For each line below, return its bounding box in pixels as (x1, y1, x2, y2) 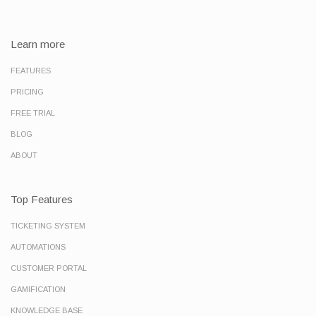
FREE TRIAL (11, 109, 55, 117)
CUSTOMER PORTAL (11, 264, 87, 272)
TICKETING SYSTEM (11, 221, 85, 230)
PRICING (11, 87, 44, 96)
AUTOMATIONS (11, 243, 66, 251)
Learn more (11, 38, 65, 50)
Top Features (11, 193, 73, 205)
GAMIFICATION (11, 285, 66, 293)
